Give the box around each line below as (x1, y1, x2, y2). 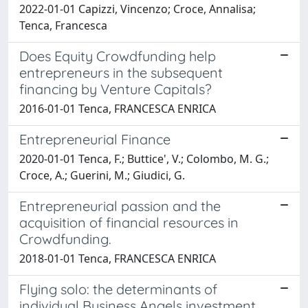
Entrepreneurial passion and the (19, 197, 221, 214)
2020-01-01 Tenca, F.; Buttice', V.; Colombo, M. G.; (19, 151, 269, 166)
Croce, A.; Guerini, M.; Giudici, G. (19, 167, 185, 183)
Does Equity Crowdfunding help (19, 47, 216, 65)
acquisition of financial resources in (19, 213, 239, 231)
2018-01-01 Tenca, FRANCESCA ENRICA (19, 250, 216, 266)
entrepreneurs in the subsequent (19, 63, 223, 81)
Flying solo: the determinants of (19, 280, 217, 298)
